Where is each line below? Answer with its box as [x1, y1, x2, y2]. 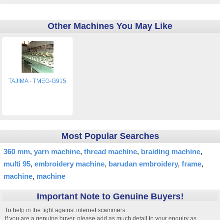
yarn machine [34, 147, 80, 156]
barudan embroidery [109, 160, 178, 168]
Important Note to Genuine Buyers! [36, 192, 184, 202]
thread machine [84, 147, 137, 156]
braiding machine [141, 147, 200, 156]
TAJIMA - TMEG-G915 [8, 78, 67, 85]
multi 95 [3, 160, 30, 168]
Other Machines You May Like [48, 21, 172, 31]
